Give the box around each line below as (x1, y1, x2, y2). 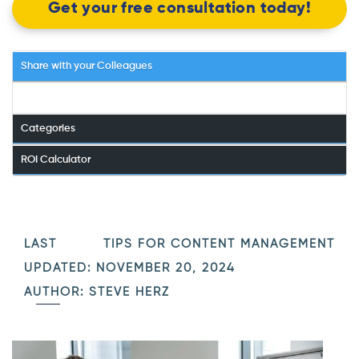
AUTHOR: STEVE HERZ (24, 285, 170, 298)
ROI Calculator (21, 154, 91, 165)
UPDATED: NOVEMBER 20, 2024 (24, 261, 236, 274)
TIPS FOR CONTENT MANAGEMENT (103, 237, 335, 250)
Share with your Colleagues (21, 60, 152, 71)
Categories (21, 123, 75, 134)
